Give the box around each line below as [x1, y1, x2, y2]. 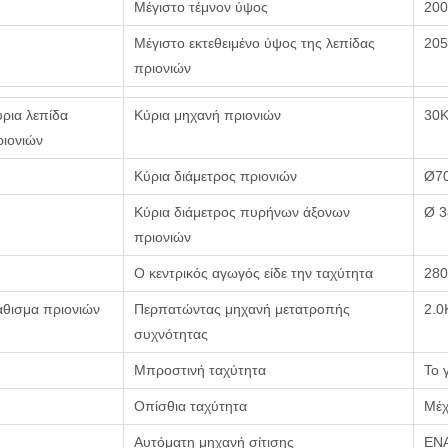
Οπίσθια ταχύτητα [134, 398, 247, 414]
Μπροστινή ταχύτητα [134, 362, 266, 378]
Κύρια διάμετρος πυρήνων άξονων [134, 204, 350, 220]
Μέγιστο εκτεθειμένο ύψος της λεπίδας [134, 35, 375, 51]
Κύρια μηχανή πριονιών [134, 107, 281, 123]
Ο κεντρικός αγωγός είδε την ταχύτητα [134, 265, 373, 281]
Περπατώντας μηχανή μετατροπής [134, 301, 350, 317]
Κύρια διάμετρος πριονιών [134, 168, 297, 184]
